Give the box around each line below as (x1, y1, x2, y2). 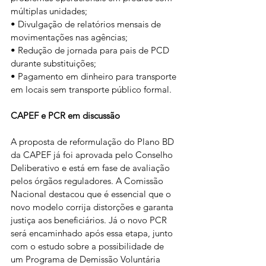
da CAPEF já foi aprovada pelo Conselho (11, 149, 175, 160)
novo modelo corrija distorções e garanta (11, 201, 176, 213)
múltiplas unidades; (11, 5, 87, 17)
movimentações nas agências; (11, 31, 128, 43)
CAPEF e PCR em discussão (11, 110, 120, 121)
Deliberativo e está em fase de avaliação (11, 162, 172, 173)
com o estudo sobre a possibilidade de (11, 240, 166, 252)
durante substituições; (11, 58, 96, 69)
